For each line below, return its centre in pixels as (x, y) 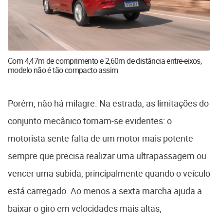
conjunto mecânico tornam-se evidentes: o (90, 120)
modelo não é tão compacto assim (63, 70)
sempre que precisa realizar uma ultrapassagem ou (107, 155)
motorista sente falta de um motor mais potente (100, 138)
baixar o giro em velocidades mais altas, (85, 208)
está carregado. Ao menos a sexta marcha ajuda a (105, 191)
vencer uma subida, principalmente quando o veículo (109, 173)
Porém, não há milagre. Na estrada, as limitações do (108, 103)
